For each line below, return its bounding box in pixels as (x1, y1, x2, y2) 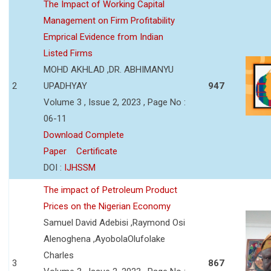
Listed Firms (44, 47, 93, 59)
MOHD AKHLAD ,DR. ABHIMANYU (44, 64, 174, 75)
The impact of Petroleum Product (44, 184, 177, 195)
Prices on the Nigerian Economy (44, 200, 171, 212)
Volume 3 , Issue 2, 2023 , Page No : (44, 96, 186, 108)
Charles (44, 249, 74, 261)
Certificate (76, 145, 117, 157)
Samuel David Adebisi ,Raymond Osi (44, 217, 185, 228)
